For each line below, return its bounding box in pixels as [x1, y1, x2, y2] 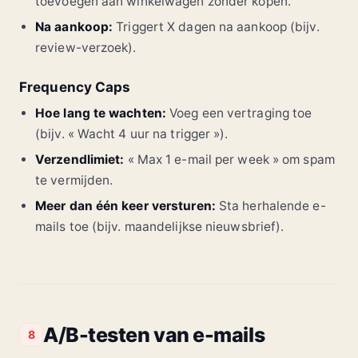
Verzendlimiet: [35, 151, 125, 167]
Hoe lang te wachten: [35, 105, 166, 121]
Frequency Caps [19, 78, 131, 95]
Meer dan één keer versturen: [35, 197, 216, 213]
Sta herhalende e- [215, 197, 326, 213]
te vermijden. [35, 172, 113, 188]
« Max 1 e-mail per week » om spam [124, 151, 335, 167]
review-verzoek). [35, 39, 137, 55]
